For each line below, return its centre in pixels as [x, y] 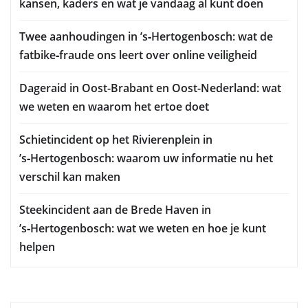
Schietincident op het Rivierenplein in [116, 140]
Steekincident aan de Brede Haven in [115, 210]
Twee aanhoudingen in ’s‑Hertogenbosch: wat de [146, 37]
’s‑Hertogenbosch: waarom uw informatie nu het [146, 158]
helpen [37, 247]
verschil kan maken [70, 177]
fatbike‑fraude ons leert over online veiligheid [138, 55]
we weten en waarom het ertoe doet [114, 107]
